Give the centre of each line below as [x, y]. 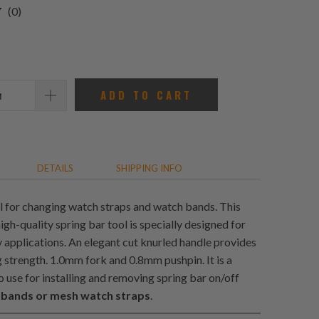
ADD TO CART [146, 95]
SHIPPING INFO [149, 168]
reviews [40, 46]
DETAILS [55, 168]
